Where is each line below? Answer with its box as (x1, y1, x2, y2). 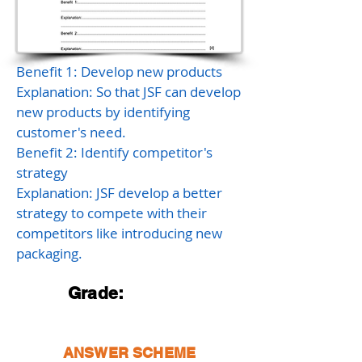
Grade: (68, 283, 124, 303)
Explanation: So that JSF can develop (16, 82, 241, 101)
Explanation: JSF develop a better (16, 183, 222, 202)
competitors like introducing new (16, 224, 222, 242)
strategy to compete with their (16, 204, 207, 222)
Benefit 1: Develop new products (16, 62, 222, 81)
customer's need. (16, 123, 126, 141)
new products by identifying (16, 103, 190, 121)
